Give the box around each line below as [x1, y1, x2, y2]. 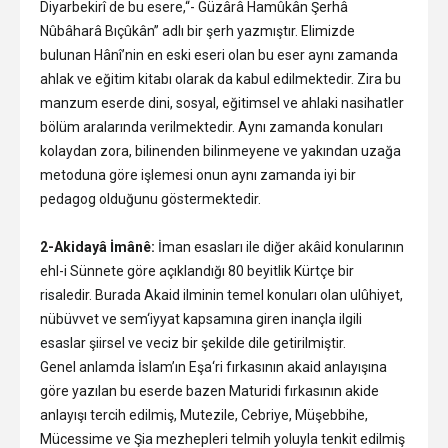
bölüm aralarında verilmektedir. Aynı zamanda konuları [40, 118, 383, 135]
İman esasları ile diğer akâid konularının [155, 238, 404, 255]
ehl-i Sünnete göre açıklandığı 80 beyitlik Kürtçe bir [40, 262, 354, 279]
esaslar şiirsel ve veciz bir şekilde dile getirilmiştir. [40, 334, 346, 351]
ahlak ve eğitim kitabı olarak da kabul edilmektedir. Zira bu [40, 70, 401, 87]
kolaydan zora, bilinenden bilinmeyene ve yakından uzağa [40, 142, 401, 159]
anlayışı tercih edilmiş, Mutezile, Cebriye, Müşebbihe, [40, 406, 368, 423]
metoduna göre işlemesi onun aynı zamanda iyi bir [40, 166, 356, 183]
